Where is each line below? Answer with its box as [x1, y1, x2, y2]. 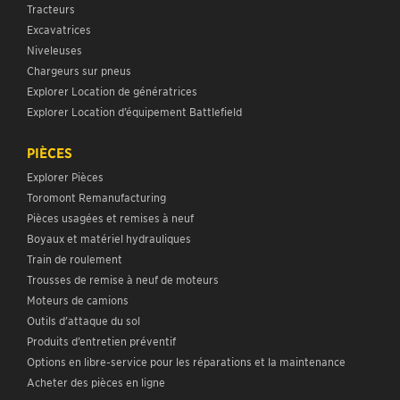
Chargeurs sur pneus [27, 63, 131, 78]
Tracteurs [27, 2, 75, 16]
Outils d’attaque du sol [27, 313, 140, 328]
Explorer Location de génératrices [27, 84, 197, 98]
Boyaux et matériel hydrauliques [27, 231, 191, 246]
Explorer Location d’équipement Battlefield [27, 104, 242, 119]
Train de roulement [27, 252, 122, 266]
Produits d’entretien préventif [27, 334, 176, 348]
